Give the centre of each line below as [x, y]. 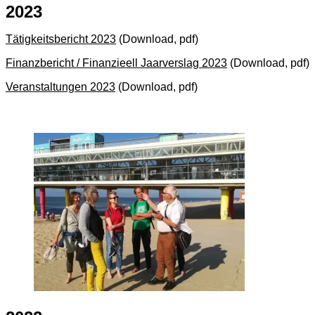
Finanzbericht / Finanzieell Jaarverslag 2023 [116, 63]
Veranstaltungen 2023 [60, 86]
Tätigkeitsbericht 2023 [61, 39]
